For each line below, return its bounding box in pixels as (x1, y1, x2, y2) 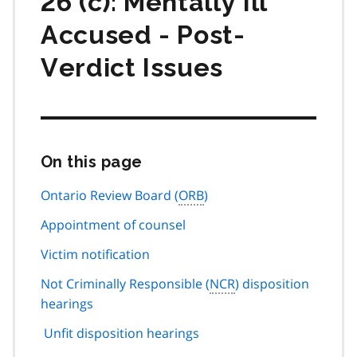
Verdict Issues (41, 52, 223, 83)
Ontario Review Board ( (41, 186, 178, 204)
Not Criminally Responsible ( (41, 274, 210, 292)
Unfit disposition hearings (44, 324, 199, 342)
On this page (41, 151, 143, 171)
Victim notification (41, 245, 150, 263)
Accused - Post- (41, 19, 245, 50)
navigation (155, 199, 224, 214)
